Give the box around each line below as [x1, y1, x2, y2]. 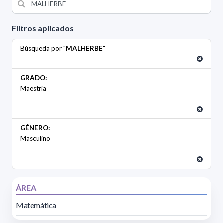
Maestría [20, 84, 46, 93]
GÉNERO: [20, 124, 50, 132]
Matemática [16, 200, 56, 210]
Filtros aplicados [12, 23, 74, 33]
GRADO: [20, 74, 47, 82]
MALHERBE [66, 44, 103, 53]
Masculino [20, 134, 50, 143]
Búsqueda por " [20, 44, 66, 53]
